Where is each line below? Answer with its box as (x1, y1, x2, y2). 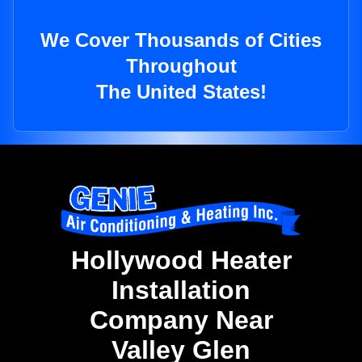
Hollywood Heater (70, 246, 292, 276)
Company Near (89, 305, 273, 335)
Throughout (125, 55, 237, 78)
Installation (112, 276, 250, 305)
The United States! (95, 81, 267, 103)
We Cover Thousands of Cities (40, 29, 322, 52)
